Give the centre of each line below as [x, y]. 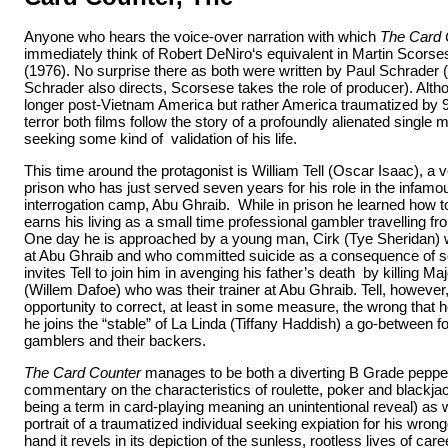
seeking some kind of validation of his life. [160, 138]
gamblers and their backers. [114, 340]
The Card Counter [82, 372]
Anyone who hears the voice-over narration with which [201, 36]
